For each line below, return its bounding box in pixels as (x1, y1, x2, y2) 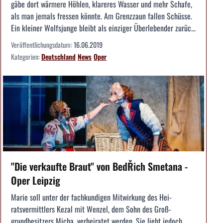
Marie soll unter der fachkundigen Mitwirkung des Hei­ (11, 191, 172, 203)
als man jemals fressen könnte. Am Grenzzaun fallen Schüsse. (11, 10, 192, 22)
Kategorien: (11, 51, 41, 62)
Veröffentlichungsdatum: (11, 39, 74, 50)
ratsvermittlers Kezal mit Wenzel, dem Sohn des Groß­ (11, 203, 171, 215)
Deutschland (41, 51, 76, 62)
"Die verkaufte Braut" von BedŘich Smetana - (11, 158, 188, 174)
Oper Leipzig (11, 172, 60, 188)
